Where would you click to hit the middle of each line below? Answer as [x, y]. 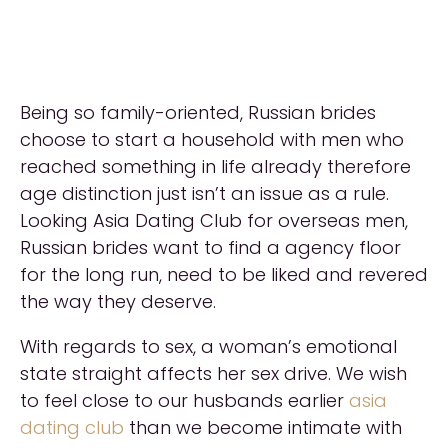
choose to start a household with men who [212, 139]
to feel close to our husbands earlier [184, 400]
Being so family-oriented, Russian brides [198, 112]
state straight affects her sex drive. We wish [213, 373]
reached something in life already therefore [215, 166]
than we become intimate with [263, 427]
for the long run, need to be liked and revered [224, 274]
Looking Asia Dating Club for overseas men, [214, 220]
